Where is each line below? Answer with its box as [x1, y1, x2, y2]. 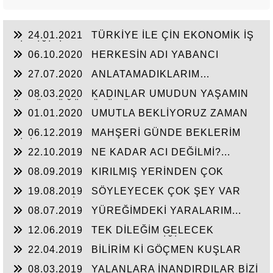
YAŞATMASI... [13, 247, 83, 257]
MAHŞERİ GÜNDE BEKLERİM [91, 127, 241, 138]
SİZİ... [13, 138, 42, 149]
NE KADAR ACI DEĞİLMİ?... [91, 147, 230, 157]
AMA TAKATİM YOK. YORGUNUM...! [13, 197, 191, 207]
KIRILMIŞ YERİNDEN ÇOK [91, 166, 224, 177]
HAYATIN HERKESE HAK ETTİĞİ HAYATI [13, 236, 218, 246]
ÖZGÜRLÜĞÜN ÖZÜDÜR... [13, 99, 147, 110]
